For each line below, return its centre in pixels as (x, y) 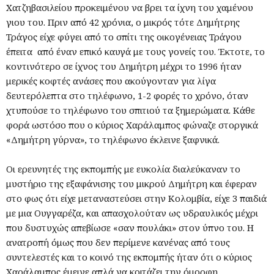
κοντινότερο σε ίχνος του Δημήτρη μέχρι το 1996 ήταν (124, 66)
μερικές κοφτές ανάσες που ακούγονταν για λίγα (111, 80)
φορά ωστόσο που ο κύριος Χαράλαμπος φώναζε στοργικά (132, 124)
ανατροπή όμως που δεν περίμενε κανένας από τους (118, 242)
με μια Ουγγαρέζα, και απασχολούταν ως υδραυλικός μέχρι (132, 213)
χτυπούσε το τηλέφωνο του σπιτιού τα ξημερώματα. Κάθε (131, 110)
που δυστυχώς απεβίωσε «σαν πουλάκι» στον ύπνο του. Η (130, 227)
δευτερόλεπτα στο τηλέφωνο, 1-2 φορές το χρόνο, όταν (127, 95)
